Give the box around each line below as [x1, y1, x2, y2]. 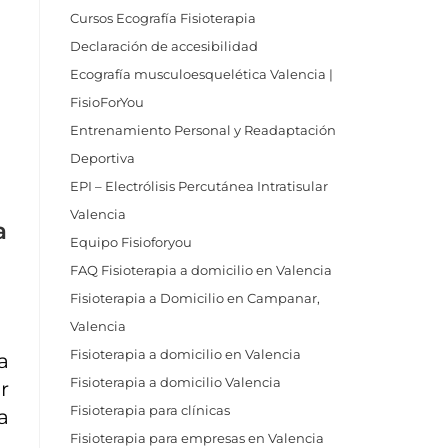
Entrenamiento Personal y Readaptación [70, 122, 336, 138]
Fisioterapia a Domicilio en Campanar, [70, 290, 320, 306]
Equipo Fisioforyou [70, 234, 192, 250]
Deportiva [70, 150, 135, 166]
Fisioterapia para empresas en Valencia [70, 430, 324, 446]
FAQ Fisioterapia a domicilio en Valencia [70, 262, 332, 278]
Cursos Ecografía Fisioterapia [70, 10, 256, 26]
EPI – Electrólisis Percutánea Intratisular [70, 178, 328, 194]
